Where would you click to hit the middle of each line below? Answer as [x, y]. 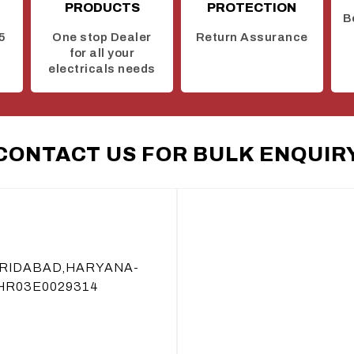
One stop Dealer [102, 37]
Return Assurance [252, 37]
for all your [102, 53]
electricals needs [102, 68]
